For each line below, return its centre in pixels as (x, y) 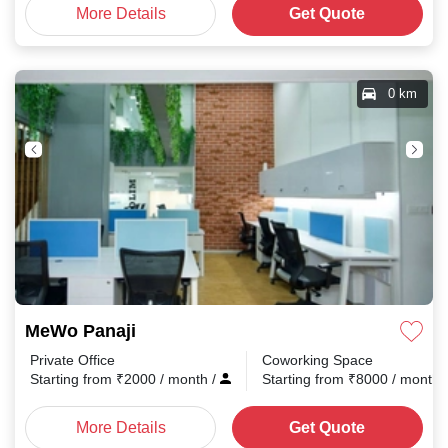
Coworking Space (317, 360)
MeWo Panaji (80, 331)
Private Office (72, 360)
